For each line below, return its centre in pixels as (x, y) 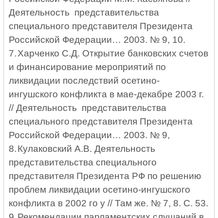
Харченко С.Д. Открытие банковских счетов (113, 54)
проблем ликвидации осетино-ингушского (100, 190)
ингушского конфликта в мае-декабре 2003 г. (107, 94)
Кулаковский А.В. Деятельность (88, 149)
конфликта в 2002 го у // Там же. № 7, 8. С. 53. (109, 203)
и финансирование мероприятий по (88, 67)
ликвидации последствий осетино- (84, 81)
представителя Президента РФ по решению (105, 176)
